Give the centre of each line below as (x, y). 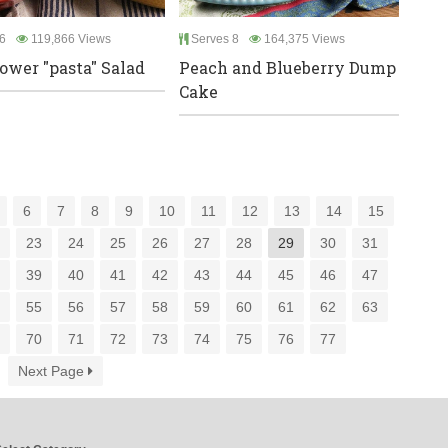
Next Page (52, 371)
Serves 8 (213, 39)
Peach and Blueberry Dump (287, 68)
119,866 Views (69, 39)
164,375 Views (303, 39)
